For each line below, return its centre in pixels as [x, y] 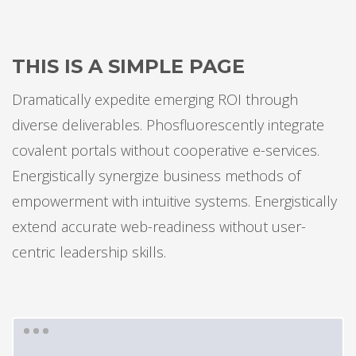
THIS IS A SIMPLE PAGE [128, 66]
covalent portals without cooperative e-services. [166, 150]
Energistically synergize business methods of [156, 176]
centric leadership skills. [89, 252]
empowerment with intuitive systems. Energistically [174, 201]
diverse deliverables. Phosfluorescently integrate [168, 125]
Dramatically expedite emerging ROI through [155, 99]
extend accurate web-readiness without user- [159, 226]
